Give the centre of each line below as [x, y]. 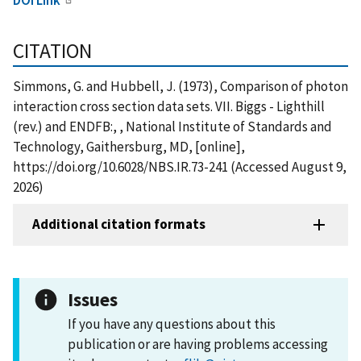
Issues [93, 299]
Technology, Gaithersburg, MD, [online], [129, 146]
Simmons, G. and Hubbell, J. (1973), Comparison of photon [180, 86]
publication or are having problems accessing [198, 344]
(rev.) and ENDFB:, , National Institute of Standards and [172, 126]
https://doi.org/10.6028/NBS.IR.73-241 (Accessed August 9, [180, 166]
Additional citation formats [119, 224]
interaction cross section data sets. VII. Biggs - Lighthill [169, 106]
